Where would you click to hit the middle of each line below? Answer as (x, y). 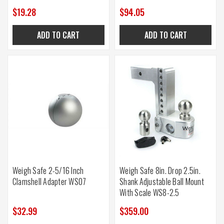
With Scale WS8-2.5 (149, 193)
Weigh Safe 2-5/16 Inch (48, 171)
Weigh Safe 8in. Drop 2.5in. (160, 171)
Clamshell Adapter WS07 (49, 182)
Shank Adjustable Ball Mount (162, 182)
